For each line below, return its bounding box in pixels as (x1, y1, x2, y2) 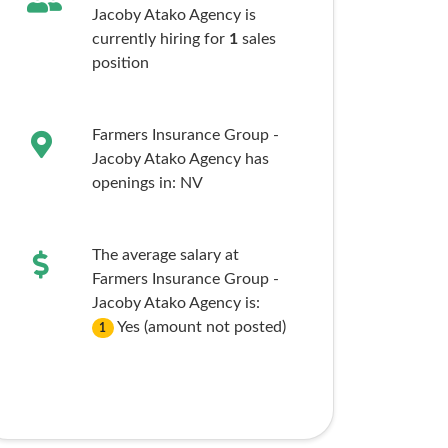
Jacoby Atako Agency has (91, 151, 269, 167)
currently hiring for (91, 31, 229, 47)
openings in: (91, 175, 180, 191)
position (91, 55, 149, 71)
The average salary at (91, 247, 239, 263)
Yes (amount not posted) (117, 319, 287, 335)
